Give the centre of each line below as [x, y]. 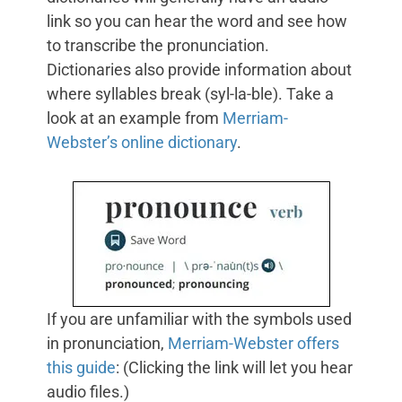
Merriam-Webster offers [253, 344]
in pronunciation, [107, 344]
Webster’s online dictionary [142, 143]
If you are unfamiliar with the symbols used [199, 319]
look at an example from [135, 118]
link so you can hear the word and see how [197, 22]
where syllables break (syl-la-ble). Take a [190, 94]
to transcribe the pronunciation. [158, 46]
